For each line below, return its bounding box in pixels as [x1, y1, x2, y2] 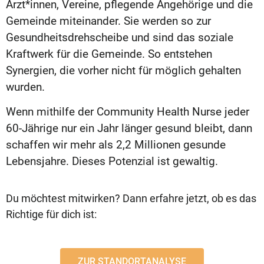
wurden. [6, 80, 45, 94]
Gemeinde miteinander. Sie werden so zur [6, 14, 211, 28]
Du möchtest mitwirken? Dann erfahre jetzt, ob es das [6, 192, 256, 204]
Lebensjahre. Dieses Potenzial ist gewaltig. [6, 154, 218, 169]
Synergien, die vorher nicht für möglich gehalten [6, 63, 241, 77]
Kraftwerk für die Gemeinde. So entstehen [6, 47, 212, 61]
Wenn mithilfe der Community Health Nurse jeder [6, 105, 249, 119]
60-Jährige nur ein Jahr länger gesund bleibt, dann [6, 121, 252, 136]
